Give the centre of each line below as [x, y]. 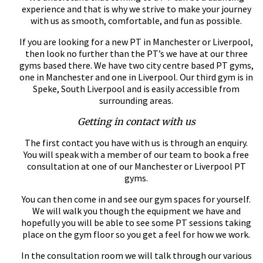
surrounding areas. [136, 101]
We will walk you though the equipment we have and [136, 211]
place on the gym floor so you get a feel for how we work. [136, 235]
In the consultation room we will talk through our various [136, 256]
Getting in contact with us [136, 122]
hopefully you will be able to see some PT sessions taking [136, 223]
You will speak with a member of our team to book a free [136, 155]
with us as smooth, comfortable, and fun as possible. [136, 21]
